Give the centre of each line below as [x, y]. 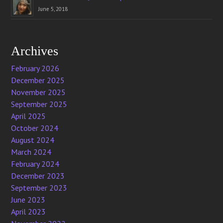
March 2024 [31, 152]
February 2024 [35, 164]
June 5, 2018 [53, 9]
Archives [35, 51]
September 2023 [39, 188]
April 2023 [29, 212]
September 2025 [39, 104]
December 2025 [38, 80]
